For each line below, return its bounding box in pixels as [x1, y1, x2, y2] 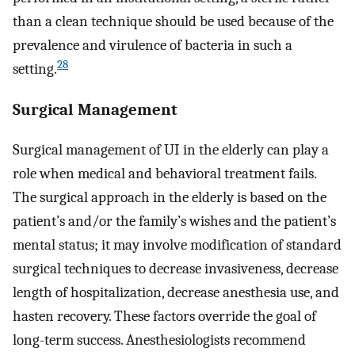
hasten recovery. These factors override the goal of [13, 307, 316, 326]
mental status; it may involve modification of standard [13, 236, 342, 254]
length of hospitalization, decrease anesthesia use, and [13, 284, 339, 302]
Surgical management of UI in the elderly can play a [13, 141, 329, 159]
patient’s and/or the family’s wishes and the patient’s [13, 212, 336, 231]
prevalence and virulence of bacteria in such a [13, 36, 292, 54]
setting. [13, 59, 57, 78]
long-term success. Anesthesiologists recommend [13, 331, 306, 349]
